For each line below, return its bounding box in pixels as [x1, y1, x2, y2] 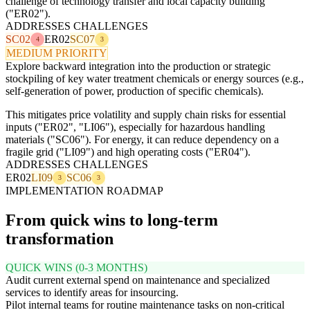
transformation [6, 229, 113, 248]
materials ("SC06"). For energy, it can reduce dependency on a [6, 133, 279, 145]
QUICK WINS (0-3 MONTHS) [6, 262, 147, 274]
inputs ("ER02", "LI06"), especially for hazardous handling [6, 120, 265, 133]
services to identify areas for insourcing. [6, 286, 179, 299]
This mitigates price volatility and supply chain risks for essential [6, 108, 286, 120]
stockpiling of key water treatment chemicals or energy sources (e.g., [6, 72, 304, 84]
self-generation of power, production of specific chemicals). [6, 84, 264, 97]
